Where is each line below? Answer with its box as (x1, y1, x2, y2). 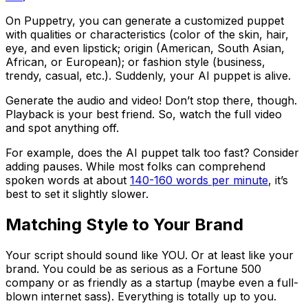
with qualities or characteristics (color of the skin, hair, (5, 27, 289, 41)
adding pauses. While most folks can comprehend (5, 159, 265, 173)
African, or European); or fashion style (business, (5, 54, 265, 69)
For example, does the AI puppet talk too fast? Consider (5, 145, 299, 159)
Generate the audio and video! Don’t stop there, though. (5, 93, 297, 107)
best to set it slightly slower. (5, 186, 155, 201)
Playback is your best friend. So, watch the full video (5, 107, 282, 121)
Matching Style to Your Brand (5, 214, 243, 234)
